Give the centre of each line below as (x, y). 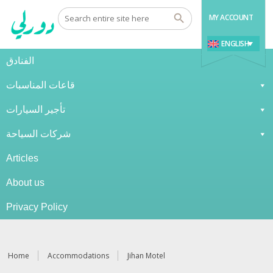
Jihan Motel (147, 256)
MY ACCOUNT (231, 17)
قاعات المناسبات (41, 85)
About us (25, 183)
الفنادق (20, 61)
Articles (22, 158)
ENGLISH (235, 43)
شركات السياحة (38, 134)
